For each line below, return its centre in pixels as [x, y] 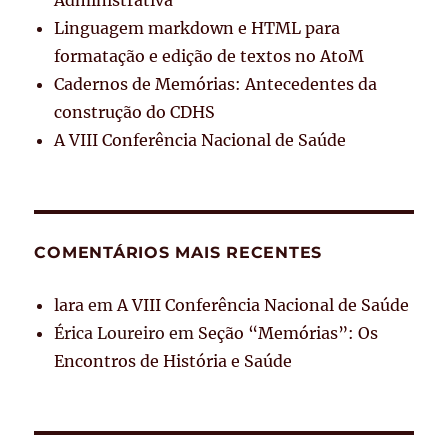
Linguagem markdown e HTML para [197, 28]
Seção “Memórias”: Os [288, 333]
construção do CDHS [135, 112]
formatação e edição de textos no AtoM [209, 56]
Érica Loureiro [110, 333]
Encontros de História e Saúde [173, 361]
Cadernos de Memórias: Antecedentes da [216, 84]
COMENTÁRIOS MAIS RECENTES [178, 253]
